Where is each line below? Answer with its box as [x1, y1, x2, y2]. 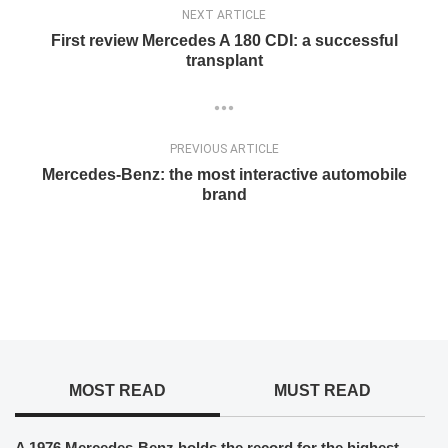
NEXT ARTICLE [182, 8, 266, 22]
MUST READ [273, 382, 371, 400]
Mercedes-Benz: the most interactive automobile [41, 166, 407, 184]
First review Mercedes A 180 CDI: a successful [50, 32, 398, 49]
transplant [185, 52, 263, 69]
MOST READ [68, 382, 166, 400]
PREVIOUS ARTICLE [169, 142, 279, 157]
